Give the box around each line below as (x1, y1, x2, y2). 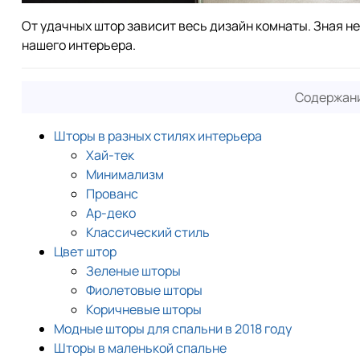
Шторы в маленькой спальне (54, 338, 227, 357)
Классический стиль (86, 223, 210, 241)
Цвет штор (54, 242, 117, 260)
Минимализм (86, 165, 164, 183)
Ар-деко (86, 203, 136, 222)
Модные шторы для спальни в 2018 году (54, 319, 292, 337)
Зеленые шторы (86, 261, 181, 280)
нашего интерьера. (22, 35, 136, 54)
